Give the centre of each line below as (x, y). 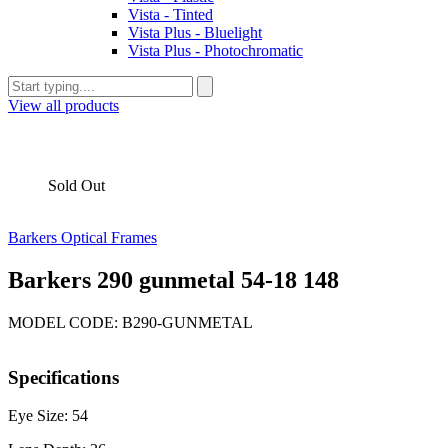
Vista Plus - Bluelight (195, 32)
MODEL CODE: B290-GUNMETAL (130, 322)
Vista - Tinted (170, 14)
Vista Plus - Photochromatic (215, 50)
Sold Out (76, 185)
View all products (63, 105)
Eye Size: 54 (48, 416)
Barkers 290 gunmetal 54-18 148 (173, 279)
